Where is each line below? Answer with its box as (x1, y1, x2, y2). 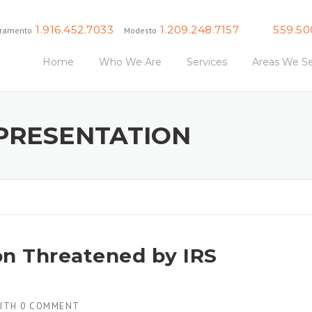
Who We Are (99, 56, 162, 68)
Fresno (242, 25, 270, 36)
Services (187, 56, 227, 68)
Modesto (124, 25, 157, 36)
